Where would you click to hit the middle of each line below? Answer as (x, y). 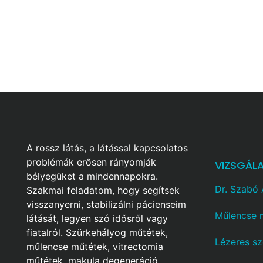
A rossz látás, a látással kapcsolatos (107, 148)
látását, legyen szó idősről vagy (97, 218)
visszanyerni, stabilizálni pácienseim (106, 204)
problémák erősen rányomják (91, 162)
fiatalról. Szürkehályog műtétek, (97, 232)
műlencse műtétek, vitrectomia (95, 247)
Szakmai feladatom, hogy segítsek (103, 190)
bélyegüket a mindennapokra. (92, 176)
